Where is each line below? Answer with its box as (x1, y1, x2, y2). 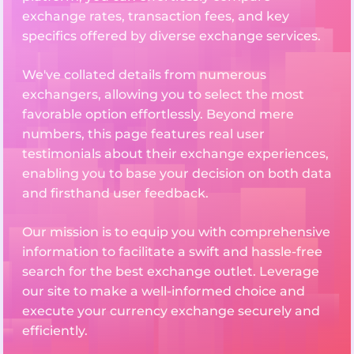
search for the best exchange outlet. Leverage (22, 264, 319, 280)
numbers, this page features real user (22, 126, 265, 142)
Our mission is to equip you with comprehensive (22, 224, 330, 240)
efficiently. (22, 323, 88, 339)
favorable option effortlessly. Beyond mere (22, 107, 294, 122)
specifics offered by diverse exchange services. (22, 28, 321, 44)
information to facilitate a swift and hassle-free (22, 244, 322, 260)
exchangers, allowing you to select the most (22, 87, 304, 103)
